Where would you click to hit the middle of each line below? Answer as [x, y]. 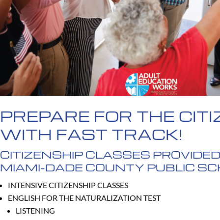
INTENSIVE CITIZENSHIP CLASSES [68, 185]
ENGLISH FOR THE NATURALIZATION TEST [84, 197]
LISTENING [35, 210]
